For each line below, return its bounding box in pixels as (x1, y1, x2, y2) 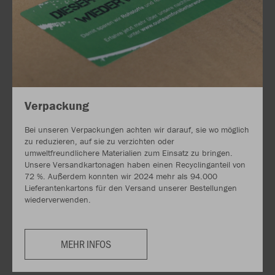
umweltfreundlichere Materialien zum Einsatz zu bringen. (25, 147, 233, 158)
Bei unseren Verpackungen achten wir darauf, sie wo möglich (25, 123, 249, 135)
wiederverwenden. (25, 193, 91, 205)
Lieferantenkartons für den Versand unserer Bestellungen (25, 182, 237, 193)
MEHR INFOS (61, 236, 111, 251)
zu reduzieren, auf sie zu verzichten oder (25, 135, 174, 147)
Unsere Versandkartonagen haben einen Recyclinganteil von (25, 158, 246, 170)
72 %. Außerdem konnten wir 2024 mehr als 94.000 (25, 170, 217, 182)
